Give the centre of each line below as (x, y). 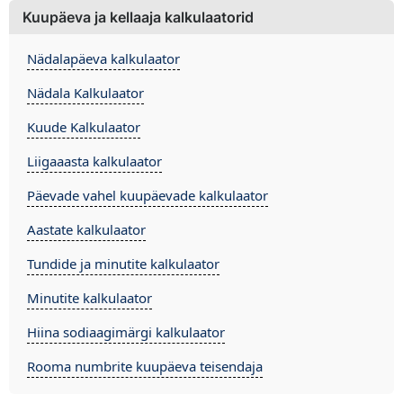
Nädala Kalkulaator (85, 93)
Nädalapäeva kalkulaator (103, 58)
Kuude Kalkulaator (84, 127)
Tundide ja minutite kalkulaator (123, 264)
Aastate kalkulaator (86, 229)
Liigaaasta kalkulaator (94, 161)
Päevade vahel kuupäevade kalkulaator (148, 195)
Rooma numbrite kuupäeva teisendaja (145, 366)
